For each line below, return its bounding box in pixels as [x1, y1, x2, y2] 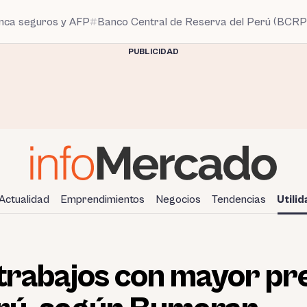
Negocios [155, 193, 201, 206]
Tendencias [211, 193, 266, 206]
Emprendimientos [60, 193, 145, 206]
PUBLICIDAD [128, 47, 179, 56]
